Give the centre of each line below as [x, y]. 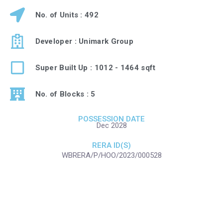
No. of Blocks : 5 [65, 94]
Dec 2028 [111, 125]
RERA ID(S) [111, 145]
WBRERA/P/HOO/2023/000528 [111, 155]
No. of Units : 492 [67, 15]
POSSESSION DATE [111, 119]
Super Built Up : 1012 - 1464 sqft [95, 67]
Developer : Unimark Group [84, 41]
